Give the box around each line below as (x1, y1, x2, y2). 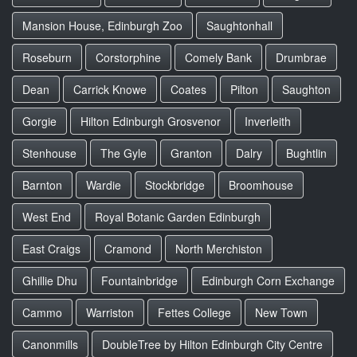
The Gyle (100, 145, 147, 161)
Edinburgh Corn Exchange (202, 273, 335, 288)
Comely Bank (185, 49, 252, 65)
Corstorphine (96, 49, 161, 65)
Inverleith (245, 113, 291, 129)
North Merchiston (175, 241, 262, 257)
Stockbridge (145, 177, 205, 193)
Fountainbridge (101, 273, 178, 288)
